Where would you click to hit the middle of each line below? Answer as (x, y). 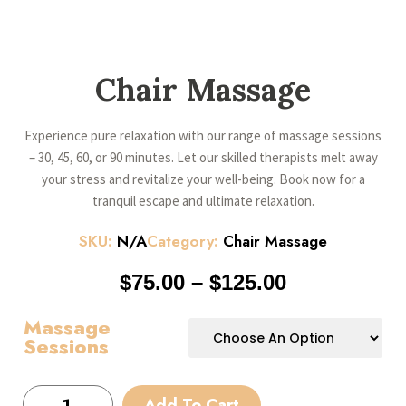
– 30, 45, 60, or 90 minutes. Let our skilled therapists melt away (203, 157)
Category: (185, 241)
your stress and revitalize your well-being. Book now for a (203, 179)
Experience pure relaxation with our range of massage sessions (203, 135)
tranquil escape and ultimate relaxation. (203, 201)
